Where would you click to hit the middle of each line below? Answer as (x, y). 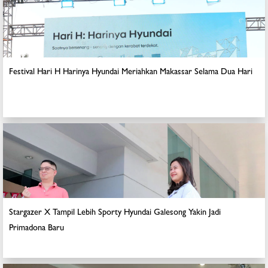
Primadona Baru (36, 229)
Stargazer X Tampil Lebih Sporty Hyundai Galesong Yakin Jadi (115, 213)
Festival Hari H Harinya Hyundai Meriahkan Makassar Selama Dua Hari (131, 73)
